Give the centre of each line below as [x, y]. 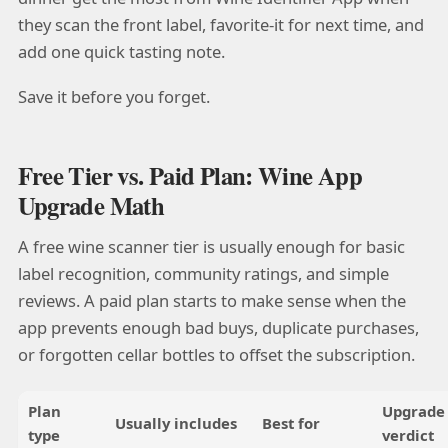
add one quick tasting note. [121, 52]
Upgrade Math [91, 204]
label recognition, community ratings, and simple [203, 274]
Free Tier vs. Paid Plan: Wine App [190, 174]
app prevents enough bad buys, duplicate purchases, [218, 328]
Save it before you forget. [113, 97]
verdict [407, 434]
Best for [290, 422]
